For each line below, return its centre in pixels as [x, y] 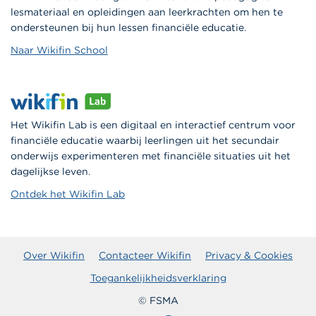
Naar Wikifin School [59, 50]
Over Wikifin [54, 256]
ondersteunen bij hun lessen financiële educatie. [130, 28]
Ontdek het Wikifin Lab [68, 194]
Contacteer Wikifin [145, 256]
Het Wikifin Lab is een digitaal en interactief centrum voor [153, 125]
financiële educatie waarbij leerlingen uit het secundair [145, 141]
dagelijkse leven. [52, 172]
